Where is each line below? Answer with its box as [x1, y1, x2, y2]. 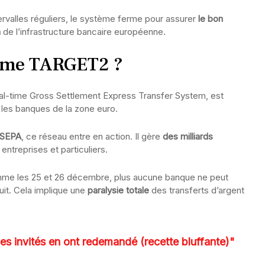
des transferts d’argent [149, 185, 244, 196]
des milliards [163, 131, 213, 142]
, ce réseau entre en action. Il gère [21, 131, 163, 142]
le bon [198, 13, 223, 24]
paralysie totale [88, 185, 149, 196]
